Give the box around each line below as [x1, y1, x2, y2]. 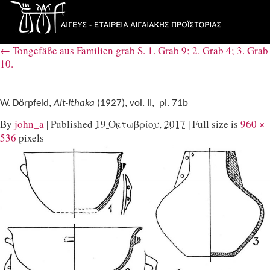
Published [51, 116, 93, 131]
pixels [16, 130, 44, 145]
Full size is [190, 116, 240, 131]
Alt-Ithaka [54, 98, 95, 108]
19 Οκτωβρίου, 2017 [95, 116, 186, 131]
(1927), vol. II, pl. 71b [95, 98, 188, 108]
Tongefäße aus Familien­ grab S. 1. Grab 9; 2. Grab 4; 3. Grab [10, 43, 268, 57]
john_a [14, 116, 44, 131]
